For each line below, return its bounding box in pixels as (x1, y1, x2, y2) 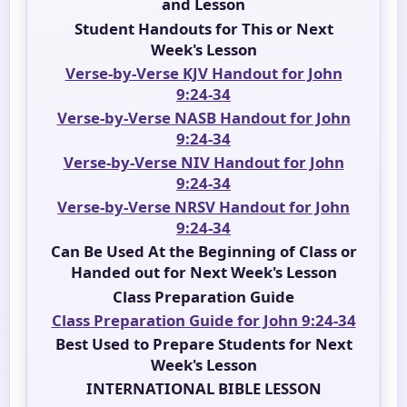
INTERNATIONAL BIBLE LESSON (85, 378, 322, 400)
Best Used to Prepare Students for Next (55, 333, 352, 355)
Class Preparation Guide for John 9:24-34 (51, 309, 356, 331)
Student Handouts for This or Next (74, 17, 333, 39)
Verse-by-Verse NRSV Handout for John (57, 196, 350, 218)
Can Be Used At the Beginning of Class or (50, 241, 357, 263)
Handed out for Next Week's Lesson (70, 262, 337, 283)
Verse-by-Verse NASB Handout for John (56, 106, 351, 128)
